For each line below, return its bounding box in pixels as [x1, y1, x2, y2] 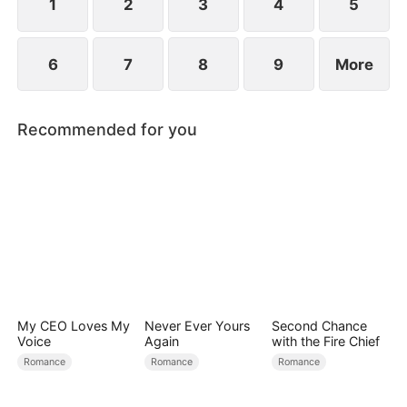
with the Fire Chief [271, 333, 380, 349]
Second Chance [271, 317, 367, 333]
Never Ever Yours [144, 317, 250, 333]
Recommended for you [17, 119, 198, 139]
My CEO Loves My [17, 317, 131, 333]
